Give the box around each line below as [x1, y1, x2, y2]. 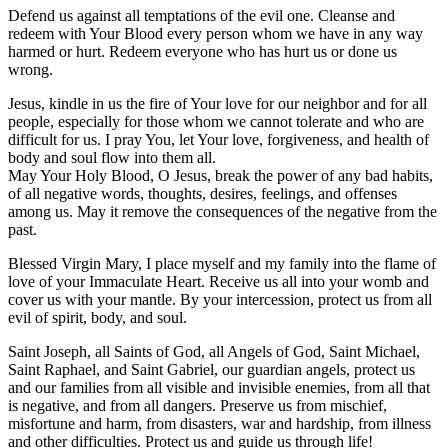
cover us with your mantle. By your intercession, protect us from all [8, 291, 432, 308]
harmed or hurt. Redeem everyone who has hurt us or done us [8, 43, 397, 60]
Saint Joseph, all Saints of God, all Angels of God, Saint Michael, [8, 343, 420, 360]
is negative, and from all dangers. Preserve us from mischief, [8, 397, 387, 414]
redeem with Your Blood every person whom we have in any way [8, 25, 423, 42]
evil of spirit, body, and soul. [8, 309, 187, 326]
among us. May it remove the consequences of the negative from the [8, 203, 437, 220]
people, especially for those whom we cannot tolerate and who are [8, 113, 424, 130]
